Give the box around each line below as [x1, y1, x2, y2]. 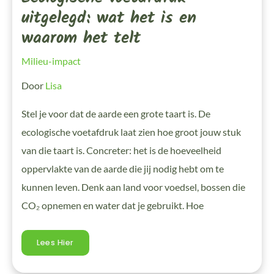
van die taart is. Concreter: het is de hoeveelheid [21, 144, 221, 157]
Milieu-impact [21, 55, 81, 67]
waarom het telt [21, 24, 141, 52]
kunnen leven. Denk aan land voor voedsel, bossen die [21, 181, 245, 193]
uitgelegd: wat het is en [21, 4, 196, 32]
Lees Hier [37, 237, 74, 248]
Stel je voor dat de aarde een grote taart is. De [21, 108, 210, 120]
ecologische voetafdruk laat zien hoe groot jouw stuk [21, 126, 241, 138]
